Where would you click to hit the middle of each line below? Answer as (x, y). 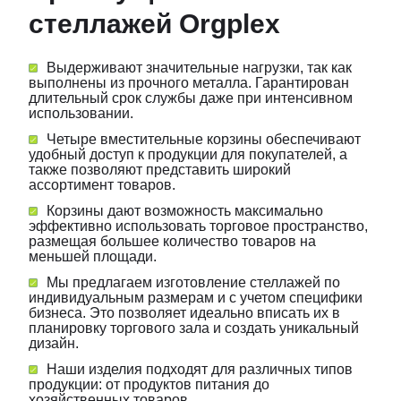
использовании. (81, 113)
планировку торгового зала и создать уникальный (194, 328)
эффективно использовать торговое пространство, (198, 226)
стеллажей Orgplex (154, 23)
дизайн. (54, 343)
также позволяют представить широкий (160, 169)
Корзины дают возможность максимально (185, 210)
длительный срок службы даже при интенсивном (191, 98)
